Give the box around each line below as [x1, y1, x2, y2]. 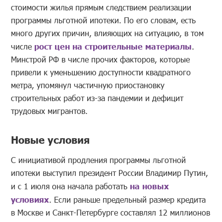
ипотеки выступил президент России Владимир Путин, [11, 167, 209, 178]
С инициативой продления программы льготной [11, 155, 186, 166]
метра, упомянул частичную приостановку [11, 79, 165, 90]
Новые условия [11, 132, 90, 146]
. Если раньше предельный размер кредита [49, 194, 206, 205]
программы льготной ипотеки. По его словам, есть [11, 14, 196, 25]
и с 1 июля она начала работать [11, 181, 130, 192]
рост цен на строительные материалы [34, 41, 192, 51]
